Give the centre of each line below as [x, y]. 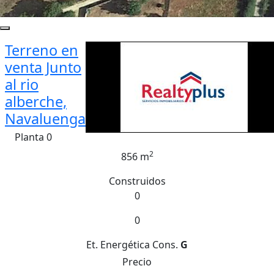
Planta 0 [33, 137]
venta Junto [43, 67]
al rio [22, 84]
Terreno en [42, 50]
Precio [137, 262]
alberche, [36, 102]
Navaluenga [45, 119]
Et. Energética [118, 245]
